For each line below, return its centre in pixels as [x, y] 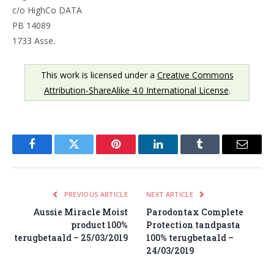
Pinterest [135, 153]
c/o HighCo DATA [47, 10]
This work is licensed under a [99, 75]
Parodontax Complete [195, 212]
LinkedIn [177, 153]
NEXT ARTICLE [171, 194]
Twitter [89, 153]
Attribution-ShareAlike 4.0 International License [136, 91]
